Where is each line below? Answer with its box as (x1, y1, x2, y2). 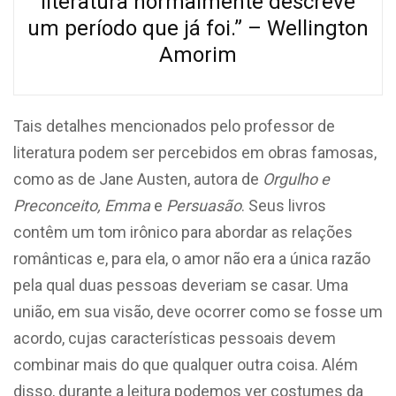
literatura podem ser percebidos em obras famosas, (13, 142, 377, 162)
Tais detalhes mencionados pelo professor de (13, 116, 335, 135)
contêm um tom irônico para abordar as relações (13, 222, 353, 241)
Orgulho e (263, 169, 330, 188)
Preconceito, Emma (13, 195, 150, 215)
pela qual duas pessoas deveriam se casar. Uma (13, 275, 348, 294)
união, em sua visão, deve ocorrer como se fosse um (13, 301, 383, 321)
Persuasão (163, 195, 241, 215)
